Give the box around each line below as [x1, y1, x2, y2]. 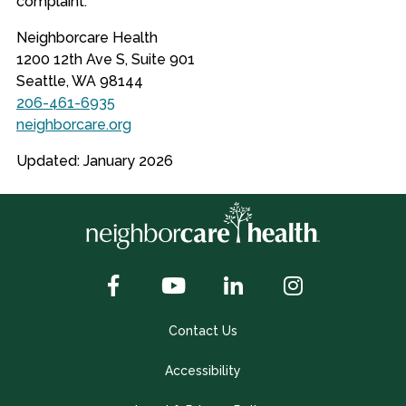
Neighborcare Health [15, 29, 158, 46]
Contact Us [169, 323, 237, 338]
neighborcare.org [15, 116, 131, 133]
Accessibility [165, 362, 241, 378]
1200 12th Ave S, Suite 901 [15, 51, 195, 68]
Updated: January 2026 [15, 152, 173, 169]
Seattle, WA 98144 [15, 72, 143, 90]
